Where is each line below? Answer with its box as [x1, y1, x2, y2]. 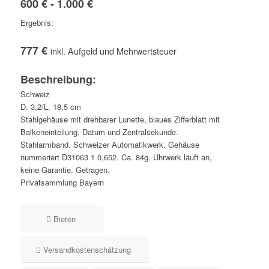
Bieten [53, 213, 76, 225]
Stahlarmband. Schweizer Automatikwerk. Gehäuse [20, 139, 199, 151]
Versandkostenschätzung [43, 244, 131, 256]
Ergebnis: [20, 17, 53, 29]
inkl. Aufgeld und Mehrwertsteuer [50, 44, 177, 58]
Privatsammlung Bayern [20, 177, 104, 189]
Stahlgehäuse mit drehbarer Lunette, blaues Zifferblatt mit [20, 113, 220, 125]
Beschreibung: [20, 71, 96, 88]
